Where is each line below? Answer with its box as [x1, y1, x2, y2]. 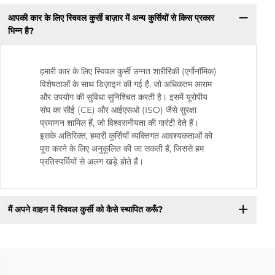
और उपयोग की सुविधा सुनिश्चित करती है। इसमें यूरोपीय [40, 91, 207, 103]
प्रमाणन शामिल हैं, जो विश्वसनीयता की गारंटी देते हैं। [40, 117, 199, 128]
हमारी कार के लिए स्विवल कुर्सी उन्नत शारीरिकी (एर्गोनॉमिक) [40, 65, 217, 77]
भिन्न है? [7, 25, 34, 37]
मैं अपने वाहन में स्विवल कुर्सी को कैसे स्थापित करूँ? [7, 204, 163, 215]
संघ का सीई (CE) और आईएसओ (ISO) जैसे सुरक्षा [40, 104, 196, 115]
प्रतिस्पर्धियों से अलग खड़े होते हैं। [40, 155, 144, 167]
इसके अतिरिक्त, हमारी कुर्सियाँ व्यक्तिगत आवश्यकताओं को [40, 130, 212, 141]
